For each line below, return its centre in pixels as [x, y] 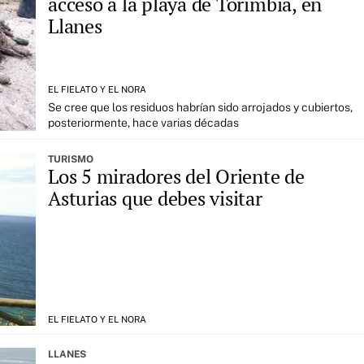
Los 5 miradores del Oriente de [176, 177]
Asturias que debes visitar [155, 199]
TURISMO [71, 160]
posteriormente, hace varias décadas [143, 123]
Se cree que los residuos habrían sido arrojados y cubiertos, [200, 108]
